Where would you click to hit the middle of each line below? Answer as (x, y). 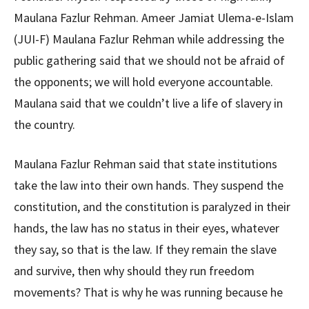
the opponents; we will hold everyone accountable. (143, 82)
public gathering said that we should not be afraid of (149, 60)
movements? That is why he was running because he (148, 292)
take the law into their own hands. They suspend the (149, 185)
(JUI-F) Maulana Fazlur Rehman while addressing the (149, 39)
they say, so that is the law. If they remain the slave (145, 249)
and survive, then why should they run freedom (134, 271)
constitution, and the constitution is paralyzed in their (152, 207)
